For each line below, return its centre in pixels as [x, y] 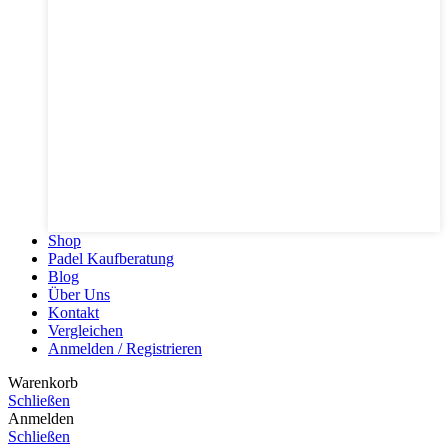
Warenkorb [43, 382]
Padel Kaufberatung [111, 258]
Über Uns [79, 294]
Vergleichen [85, 330]
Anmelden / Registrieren [125, 348]
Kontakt [73, 312]
